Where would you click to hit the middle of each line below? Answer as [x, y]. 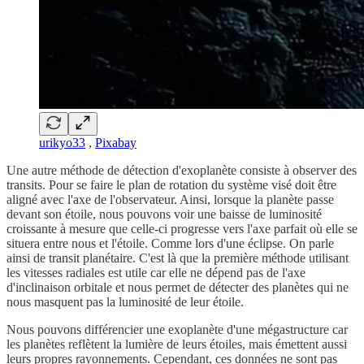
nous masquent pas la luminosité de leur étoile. [125, 302]
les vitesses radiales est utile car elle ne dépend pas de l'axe [156, 273]
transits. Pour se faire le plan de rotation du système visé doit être [171, 185]
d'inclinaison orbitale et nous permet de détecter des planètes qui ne [178, 288]
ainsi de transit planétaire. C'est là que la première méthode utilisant [178, 258]
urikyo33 [62, 143]
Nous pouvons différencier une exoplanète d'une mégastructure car [177, 330]
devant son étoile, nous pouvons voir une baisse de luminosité [164, 214]
